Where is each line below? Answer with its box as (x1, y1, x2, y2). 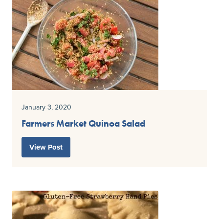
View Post (29, 142, 63, 153)
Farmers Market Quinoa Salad (22, 118, 145, 130)
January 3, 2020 (22, 102, 71, 112)
